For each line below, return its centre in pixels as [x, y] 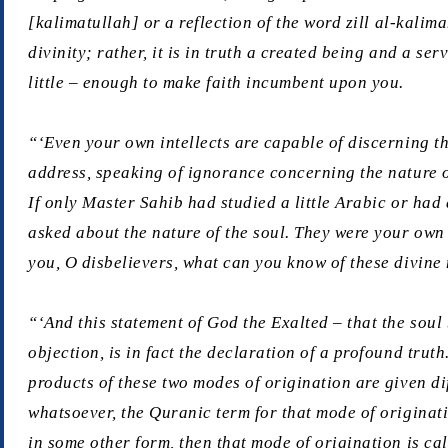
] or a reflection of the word [238, 23]
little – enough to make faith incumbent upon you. [216, 83]
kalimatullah [83, 23]
